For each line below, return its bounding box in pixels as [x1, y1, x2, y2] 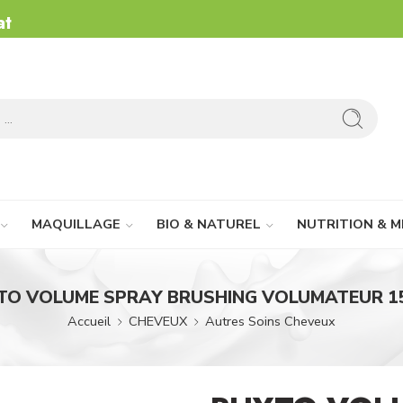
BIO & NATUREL [157, 215, 261, 233]
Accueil [67, 312, 111, 330]
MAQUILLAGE [31, 215, 121, 233]
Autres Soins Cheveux [205, 312, 336, 330]
